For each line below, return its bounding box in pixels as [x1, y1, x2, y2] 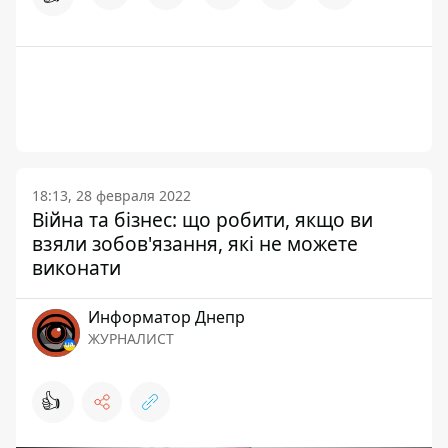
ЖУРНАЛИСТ [88, 329, 174, 348]
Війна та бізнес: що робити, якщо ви [32, 206, 373, 233]
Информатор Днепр [88, 306, 245, 328]
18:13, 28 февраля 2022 [32, 186, 191, 205]
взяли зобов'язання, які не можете [32, 230, 358, 257]
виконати [32, 254, 121, 281]
